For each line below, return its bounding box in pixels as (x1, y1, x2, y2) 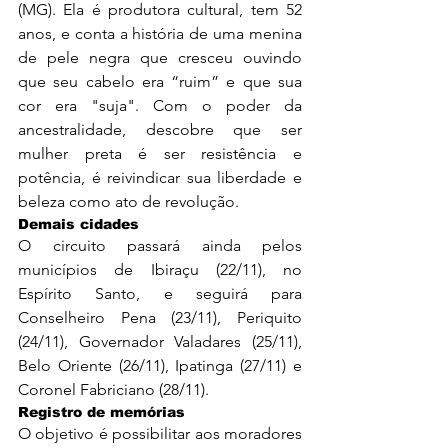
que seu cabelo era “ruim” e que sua (18, 71, 302, 91)
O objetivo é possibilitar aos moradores (18, 423, 302, 443)
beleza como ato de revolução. (18, 191, 239, 211)
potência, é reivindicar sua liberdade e (18, 167, 302, 187)
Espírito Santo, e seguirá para (18, 283, 302, 303)
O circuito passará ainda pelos (18, 235, 302, 255)
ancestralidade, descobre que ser (18, 119, 302, 139)
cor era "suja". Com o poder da (18, 95, 302, 115)
